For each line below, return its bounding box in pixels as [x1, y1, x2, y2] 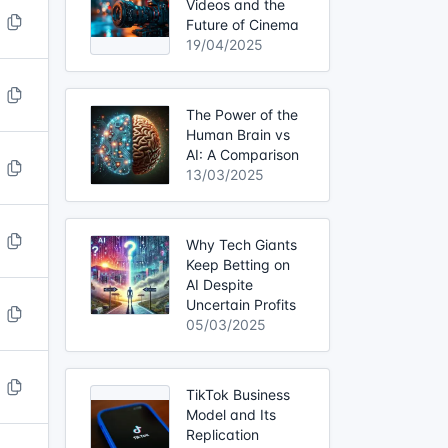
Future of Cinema [186, 15, 299, 33]
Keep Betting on [186, 255, 290, 273]
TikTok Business [186, 385, 290, 403]
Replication [186, 425, 259, 443]
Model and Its [186, 405, 276, 423]
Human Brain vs [186, 125, 290, 143]
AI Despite [186, 275, 253, 293]
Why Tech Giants [186, 235, 297, 253]
